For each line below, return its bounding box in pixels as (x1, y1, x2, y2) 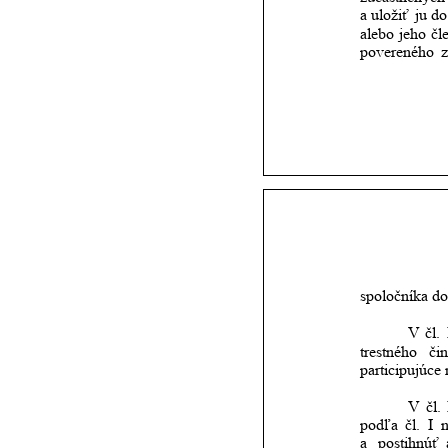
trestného (360, 342, 417, 360)
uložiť (371, 6, 410, 24)
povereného (360, 43, 434, 61)
